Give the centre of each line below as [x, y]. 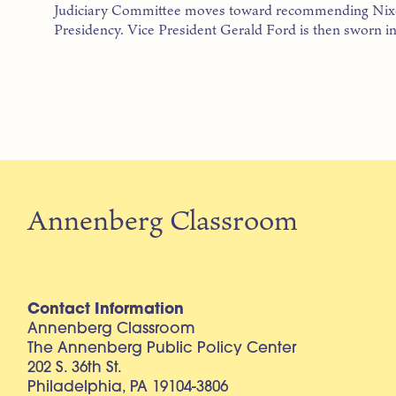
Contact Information [106, 309]
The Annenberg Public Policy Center [162, 348]
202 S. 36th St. [75, 368]
